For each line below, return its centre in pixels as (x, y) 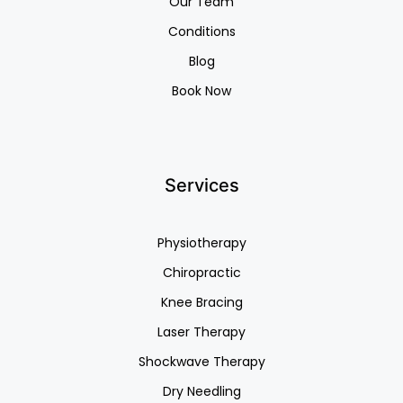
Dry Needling (201, 392)
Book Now (201, 91)
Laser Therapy (201, 332)
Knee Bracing (201, 303)
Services (201, 186)
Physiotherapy (201, 243)
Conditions (201, 32)
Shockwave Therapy (201, 362)
